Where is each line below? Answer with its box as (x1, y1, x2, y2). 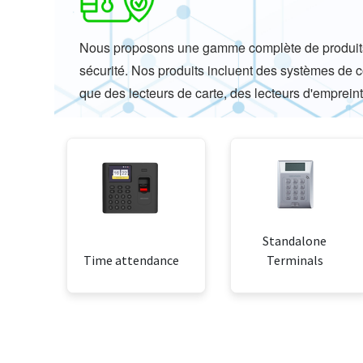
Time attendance (83, 252, 180, 269)
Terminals (266, 252, 323, 269)
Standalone (263, 233, 327, 250)
